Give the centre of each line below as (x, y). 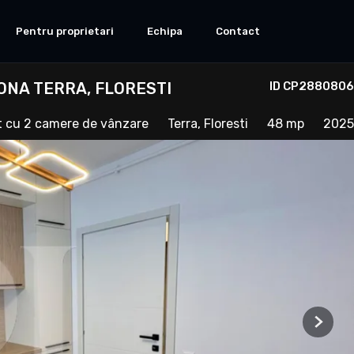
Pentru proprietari (65, 31)
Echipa (165, 31)
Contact (238, 31)
